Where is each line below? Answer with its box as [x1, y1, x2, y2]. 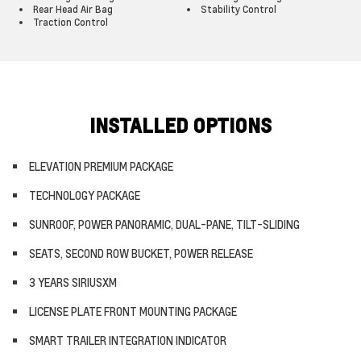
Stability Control [201, 3, 276, 15]
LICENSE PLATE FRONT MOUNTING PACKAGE [29, 304, 237, 318]
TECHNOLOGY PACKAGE [29, 188, 140, 202]
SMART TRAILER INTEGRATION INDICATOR [29, 333, 226, 347]
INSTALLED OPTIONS [89, 113, 272, 138]
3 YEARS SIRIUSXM [29, 275, 117, 289]
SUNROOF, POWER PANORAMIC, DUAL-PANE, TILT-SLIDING [29, 217, 300, 231]
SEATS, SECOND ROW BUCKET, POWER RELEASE [29, 246, 253, 260]
